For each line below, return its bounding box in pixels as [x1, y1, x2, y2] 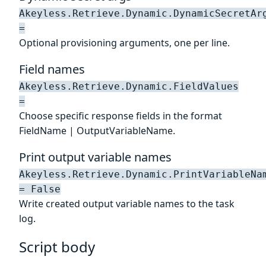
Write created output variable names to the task [19, 197, 235, 210]
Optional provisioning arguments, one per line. [19, 36, 230, 49]
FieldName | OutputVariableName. [19, 123, 175, 137]
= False [19, 183, 61, 195]
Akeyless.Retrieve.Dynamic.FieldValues [19, 80, 239, 92]
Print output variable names [19, 148, 172, 165]
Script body [19, 236, 95, 256]
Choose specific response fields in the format [19, 109, 222, 122]
